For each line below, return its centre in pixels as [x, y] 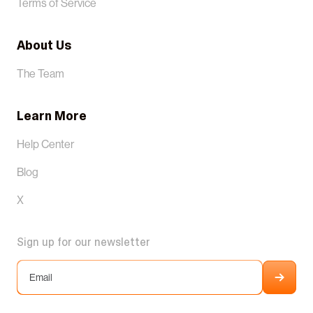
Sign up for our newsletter [83, 242]
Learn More [52, 116]
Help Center [45, 144]
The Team [41, 73]
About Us [44, 45]
